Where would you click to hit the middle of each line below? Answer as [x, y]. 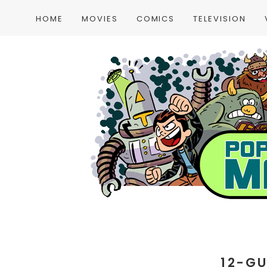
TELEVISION [220, 19]
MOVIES [100, 19]
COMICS [156, 19]
